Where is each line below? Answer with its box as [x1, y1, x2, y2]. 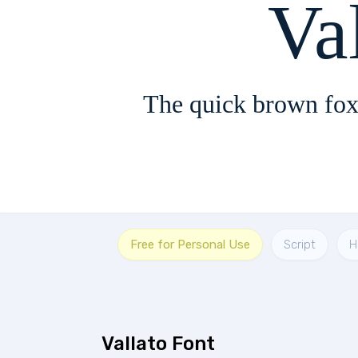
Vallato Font [101, 332, 215, 355]
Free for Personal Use [130, 237, 250, 252]
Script [284, 237, 316, 252]
